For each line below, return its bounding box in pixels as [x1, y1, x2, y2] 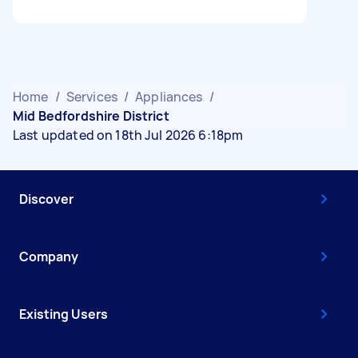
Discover [19, 190, 74, 208]
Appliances [135, 88, 203, 105]
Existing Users [19, 305, 108, 323]
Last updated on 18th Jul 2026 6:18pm [13, 126, 244, 144]
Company [19, 248, 78, 265]
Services [66, 88, 117, 105]
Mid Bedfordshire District [13, 107, 169, 125]
